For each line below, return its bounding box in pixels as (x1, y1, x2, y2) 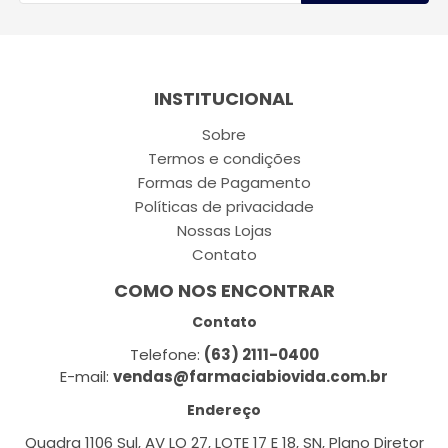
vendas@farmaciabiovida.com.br (113, 366, 388, 387)
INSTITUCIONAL (154, 86, 294, 111)
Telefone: (129, 344, 204, 365)
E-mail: (60, 366, 113, 387)
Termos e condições (147, 148, 301, 169)
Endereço (187, 400, 261, 420)
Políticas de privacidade (134, 196, 314, 217)
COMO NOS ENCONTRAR (113, 278, 335, 303)
